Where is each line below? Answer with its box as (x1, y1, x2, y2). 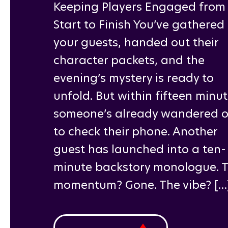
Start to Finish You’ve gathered (53, 17, 224, 33)
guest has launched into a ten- (53, 141, 226, 157)
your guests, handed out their (53, 35, 218, 50)
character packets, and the (53, 52, 205, 68)
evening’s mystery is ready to (53, 70, 214, 86)
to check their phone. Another (53, 124, 217, 139)
